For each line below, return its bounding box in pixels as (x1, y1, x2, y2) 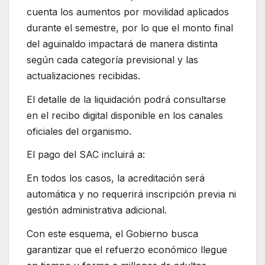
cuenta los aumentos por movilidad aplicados (27, 5, 229, 18)
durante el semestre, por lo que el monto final (27, 21, 233, 34)
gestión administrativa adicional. (27, 204, 167, 216)
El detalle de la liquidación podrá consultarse (27, 93, 226, 105)
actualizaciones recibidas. (27, 69, 140, 82)
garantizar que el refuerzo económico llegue (27, 243, 227, 256)
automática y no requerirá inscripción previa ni (27, 188, 236, 201)
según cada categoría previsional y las (27, 53, 198, 66)
